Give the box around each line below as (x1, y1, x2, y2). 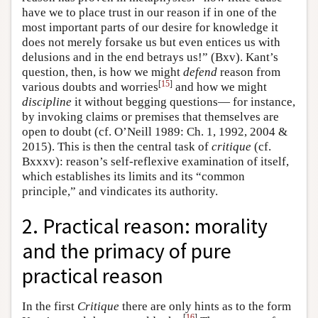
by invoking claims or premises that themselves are (22, 109, 279, 124)
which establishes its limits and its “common (22, 169, 245, 183)
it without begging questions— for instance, (72, 94, 295, 109)
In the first (22, 299, 77, 313)
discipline (22, 94, 72, 109)
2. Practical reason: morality (22, 212, 268, 239)
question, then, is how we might (22, 65, 183, 79)
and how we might (172, 79, 267, 94)
